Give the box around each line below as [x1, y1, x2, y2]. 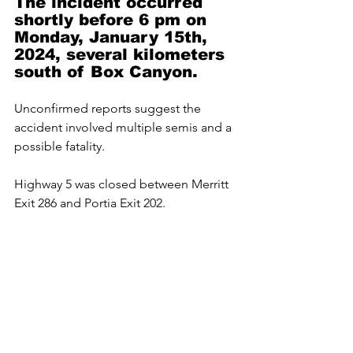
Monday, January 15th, [14, 28, 213, 46]
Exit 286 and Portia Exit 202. [14, 195, 165, 210]
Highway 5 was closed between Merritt [14, 176, 232, 191]
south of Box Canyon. [14, 63, 198, 80]
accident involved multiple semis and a [14, 120, 235, 135]
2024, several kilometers [14, 46, 230, 63]
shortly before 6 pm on [14, 11, 212, 28]
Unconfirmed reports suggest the [14, 101, 204, 116]
